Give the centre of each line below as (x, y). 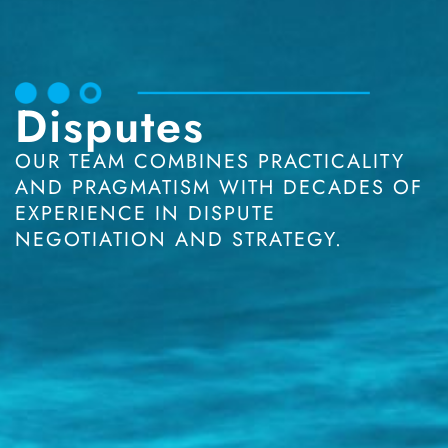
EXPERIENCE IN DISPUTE (145, 214)
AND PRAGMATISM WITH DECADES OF (219, 188)
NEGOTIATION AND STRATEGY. (179, 240)
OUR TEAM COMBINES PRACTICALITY (210, 162)
